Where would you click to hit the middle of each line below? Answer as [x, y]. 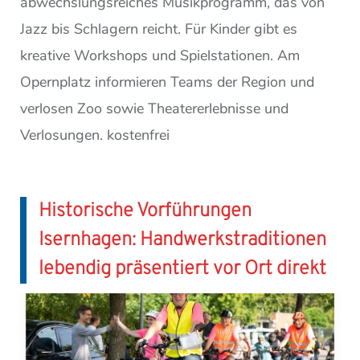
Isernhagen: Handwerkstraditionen [182, 241]
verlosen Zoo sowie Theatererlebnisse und [154, 109]
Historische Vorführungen [145, 212]
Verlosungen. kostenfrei [95, 135]
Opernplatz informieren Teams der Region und [167, 82]
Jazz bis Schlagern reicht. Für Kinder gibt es [159, 29]
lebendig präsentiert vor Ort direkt [182, 270]
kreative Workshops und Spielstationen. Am [160, 56]
